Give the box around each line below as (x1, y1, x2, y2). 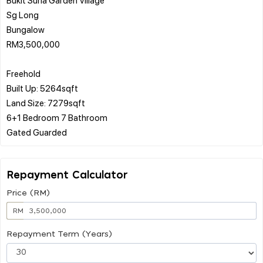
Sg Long (6, 8, 39, 21)
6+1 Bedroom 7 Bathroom (6, 111, 107, 123)
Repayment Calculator (6, 170, 128, 181)
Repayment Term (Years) (6, 230, 112, 238)
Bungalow (6, 23, 45, 35)
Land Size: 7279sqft (6, 96, 85, 109)
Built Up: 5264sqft (6, 82, 78, 94)
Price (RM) (6, 188, 50, 197)
